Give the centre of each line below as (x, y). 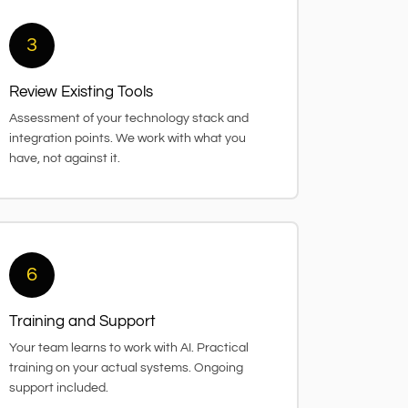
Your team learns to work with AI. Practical (129, 347)
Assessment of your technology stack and (129, 118)
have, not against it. (65, 158)
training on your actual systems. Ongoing (126, 367)
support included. (59, 388)
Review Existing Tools (81, 92)
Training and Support (82, 321)
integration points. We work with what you (127, 138)
